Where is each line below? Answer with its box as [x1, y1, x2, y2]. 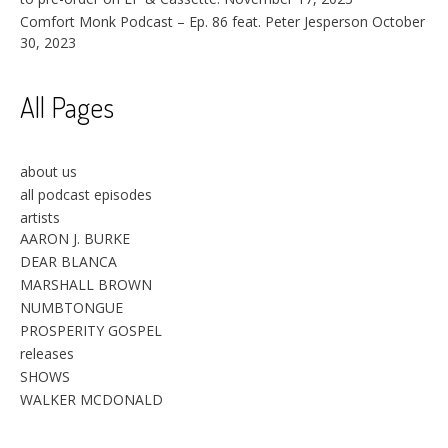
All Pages [20, 88, 114, 125]
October [372, 11, 425, 31]
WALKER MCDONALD [20, 389, 163, 409]
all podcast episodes [20, 184, 152, 204]
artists [20, 207, 60, 227]
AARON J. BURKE [20, 228, 130, 248]
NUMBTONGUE [20, 297, 123, 317]
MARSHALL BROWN [20, 274, 152, 294]
